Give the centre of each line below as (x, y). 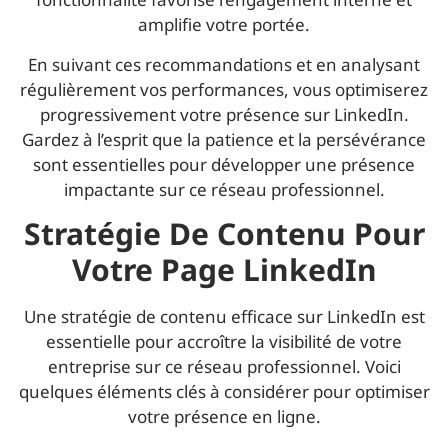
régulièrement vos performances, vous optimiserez (224, 89)
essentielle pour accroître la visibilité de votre (224, 342)
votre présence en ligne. (224, 417)
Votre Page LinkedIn (224, 270)
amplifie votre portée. (224, 25)
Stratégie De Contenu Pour (224, 234)
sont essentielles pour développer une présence (224, 164)
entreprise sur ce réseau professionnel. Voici (224, 367)
